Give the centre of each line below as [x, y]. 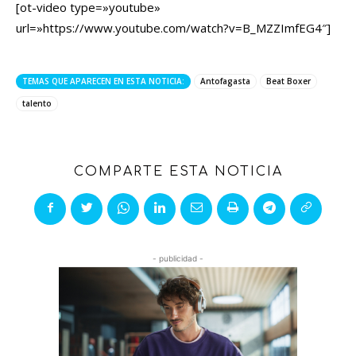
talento [37, 103]
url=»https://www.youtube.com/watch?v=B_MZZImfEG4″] [173, 27]
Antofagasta [225, 81]
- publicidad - [178, 258]
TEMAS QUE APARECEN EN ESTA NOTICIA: [103, 81]
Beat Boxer [288, 81]
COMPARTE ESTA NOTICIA [178, 171]
